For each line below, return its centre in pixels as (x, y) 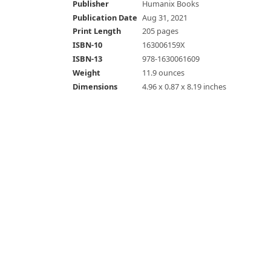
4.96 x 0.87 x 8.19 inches (184, 86)
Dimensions (95, 86)
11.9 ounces (163, 72)
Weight (87, 72)
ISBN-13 (87, 58)
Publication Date (105, 17)
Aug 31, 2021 (165, 17)
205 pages (160, 31)
